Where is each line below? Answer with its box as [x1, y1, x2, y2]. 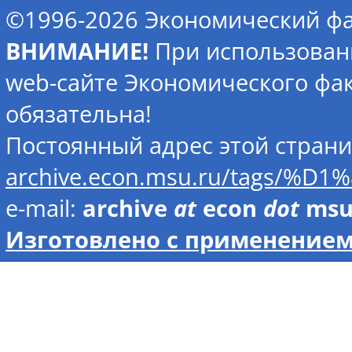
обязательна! [5, 98, 152, 130]
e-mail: [5, 192, 82, 225]
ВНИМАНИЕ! [5, 35, 148, 68]
